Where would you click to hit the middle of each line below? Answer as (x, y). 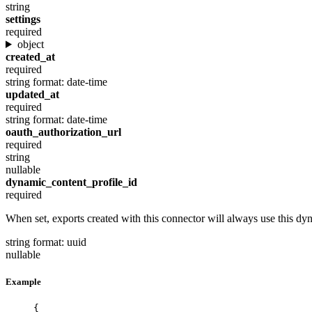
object (30, 44)
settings (23, 19)
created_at (30, 57)
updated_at (32, 94)
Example (23, 282)
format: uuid (60, 242)
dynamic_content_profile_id (71, 182)
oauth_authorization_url (63, 132)
